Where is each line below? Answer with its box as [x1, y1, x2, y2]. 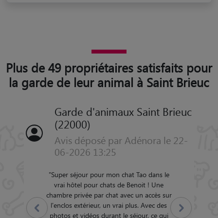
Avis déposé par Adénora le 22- [54, 133, 188, 146]
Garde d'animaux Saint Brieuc [54, 104, 192, 118]
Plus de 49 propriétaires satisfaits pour [6, 59, 212, 75]
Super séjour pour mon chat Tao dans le [51, 169, 169, 179]
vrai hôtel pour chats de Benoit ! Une [54, 180, 164, 189]
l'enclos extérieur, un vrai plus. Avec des [51, 200, 167, 210]
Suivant [170, 203, 192, 213]
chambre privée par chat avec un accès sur [46, 190, 172, 200]
